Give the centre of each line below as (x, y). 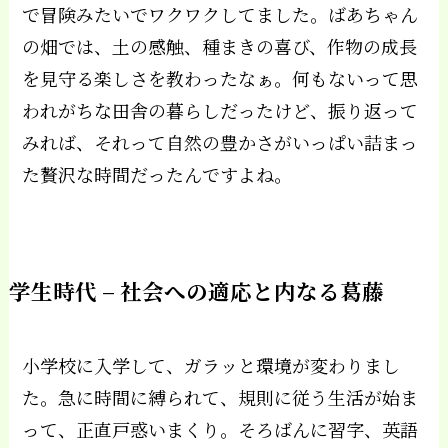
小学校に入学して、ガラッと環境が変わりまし (211, 364)
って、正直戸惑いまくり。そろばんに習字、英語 (220, 428)
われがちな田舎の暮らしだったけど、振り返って (220, 109)
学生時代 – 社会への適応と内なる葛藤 (196, 290)
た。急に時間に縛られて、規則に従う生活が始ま (220, 396)
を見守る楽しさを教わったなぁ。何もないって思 (220, 77)
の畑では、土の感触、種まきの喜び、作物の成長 (220, 45)
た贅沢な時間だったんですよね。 (157, 173)
